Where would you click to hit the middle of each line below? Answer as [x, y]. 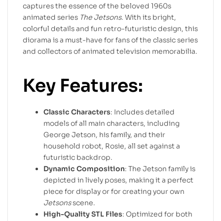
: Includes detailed [143, 112]
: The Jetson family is [160, 168]
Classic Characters [77, 112]
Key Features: [83, 86]
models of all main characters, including [111, 123]
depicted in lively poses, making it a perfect [118, 180]
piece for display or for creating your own [114, 191]
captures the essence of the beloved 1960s [97, 6]
